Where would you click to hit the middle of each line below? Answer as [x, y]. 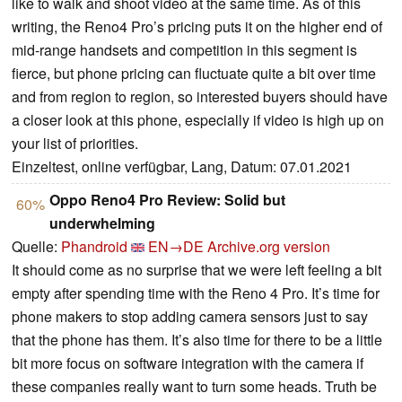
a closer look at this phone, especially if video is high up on [198, 120]
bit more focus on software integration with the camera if [188, 363]
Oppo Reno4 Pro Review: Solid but [167, 200]
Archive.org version [269, 247]
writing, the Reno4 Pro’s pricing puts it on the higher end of [197, 27]
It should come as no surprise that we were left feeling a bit [197, 270]
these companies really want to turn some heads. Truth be [194, 387]
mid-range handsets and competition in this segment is [184, 50]
